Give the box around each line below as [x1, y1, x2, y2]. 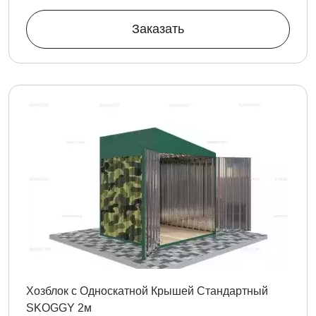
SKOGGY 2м [26, 302, 92, 314]
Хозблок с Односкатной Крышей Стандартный [26, 285, 268, 297]
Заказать [132, 22, 184, 36]
